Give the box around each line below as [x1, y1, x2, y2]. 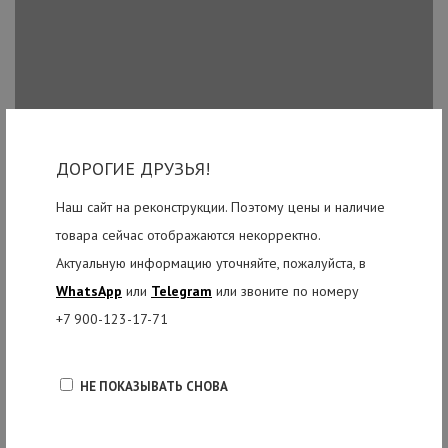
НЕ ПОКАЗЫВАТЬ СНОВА [80, 377, 228, 395]
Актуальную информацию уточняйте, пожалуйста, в [56, 253, 366, 272]
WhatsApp [56, 281, 122, 300]
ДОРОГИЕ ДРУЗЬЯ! [56, 156, 210, 180]
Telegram [151, 281, 212, 300]
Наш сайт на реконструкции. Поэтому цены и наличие [56, 197, 385, 216]
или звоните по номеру [212, 281, 359, 300]
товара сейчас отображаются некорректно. [56, 225, 320, 244]
